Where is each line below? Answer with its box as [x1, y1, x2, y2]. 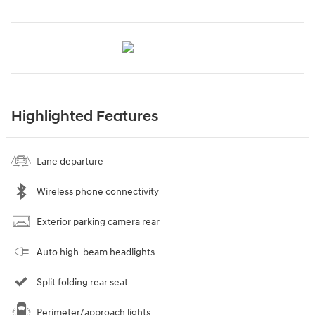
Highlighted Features [11, 107, 158, 126]
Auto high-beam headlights [37, 245, 155, 258]
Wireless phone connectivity [37, 185, 159, 198]
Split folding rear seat [37, 276, 128, 288]
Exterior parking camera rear [37, 215, 160, 228]
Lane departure [37, 155, 103, 167]
